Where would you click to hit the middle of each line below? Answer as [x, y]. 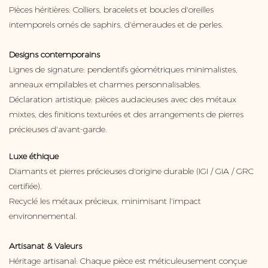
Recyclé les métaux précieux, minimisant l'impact [105, 201]
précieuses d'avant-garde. [58, 130]
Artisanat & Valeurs [45, 246]
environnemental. [43, 216]
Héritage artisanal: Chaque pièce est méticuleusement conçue [128, 261]
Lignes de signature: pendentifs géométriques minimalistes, [123, 70]
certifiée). [25, 186]
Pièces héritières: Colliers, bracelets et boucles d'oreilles [111, 10]
